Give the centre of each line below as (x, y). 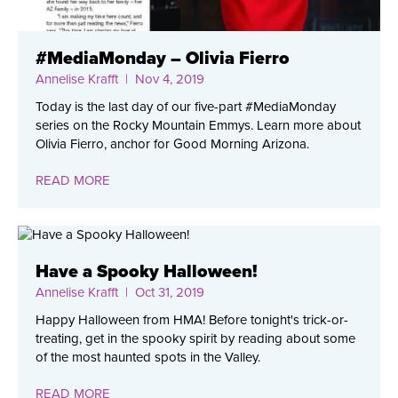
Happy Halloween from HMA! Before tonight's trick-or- (192, 320)
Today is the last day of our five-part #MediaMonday (186, 107)
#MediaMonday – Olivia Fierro (163, 59)
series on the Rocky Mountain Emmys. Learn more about (198, 126)
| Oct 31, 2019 (161, 293)
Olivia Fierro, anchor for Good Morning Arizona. (172, 144)
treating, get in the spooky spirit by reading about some (195, 339)
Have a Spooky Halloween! (147, 272)
